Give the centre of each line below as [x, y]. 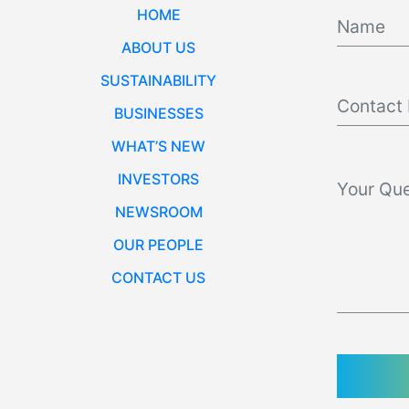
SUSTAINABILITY [159, 80]
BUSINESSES [158, 113]
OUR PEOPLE [159, 244]
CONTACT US [159, 277]
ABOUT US [159, 47]
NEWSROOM [158, 211]
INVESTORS [159, 178]
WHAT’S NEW [159, 146]
